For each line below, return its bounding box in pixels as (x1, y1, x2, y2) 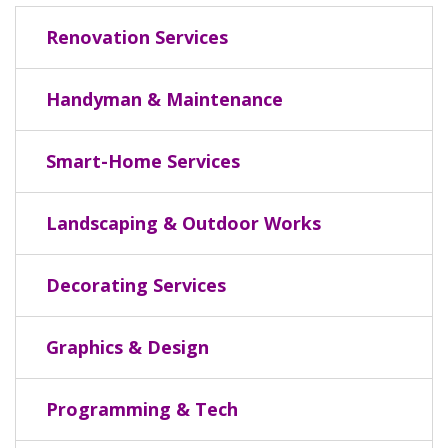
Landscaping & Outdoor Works (46, 211, 321, 235)
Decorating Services (46, 273, 226, 297)
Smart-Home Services (46, 149, 240, 173)
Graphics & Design (46, 335, 209, 359)
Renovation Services (46, 25, 228, 49)
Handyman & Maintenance (46, 87, 283, 111)
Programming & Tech (46, 397, 238, 421)
